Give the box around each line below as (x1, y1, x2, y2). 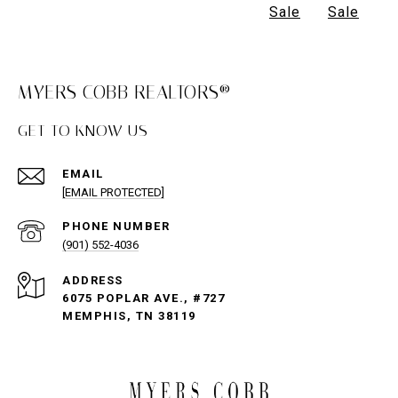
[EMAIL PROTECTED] (62, 186, 164, 200)
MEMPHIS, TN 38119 (62, 309, 196, 323)
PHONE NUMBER (62, 219, 170, 234)
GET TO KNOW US (18, 121, 148, 141)
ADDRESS (62, 274, 123, 288)
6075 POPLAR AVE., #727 (62, 291, 225, 306)
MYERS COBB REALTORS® (18, 82, 230, 104)
